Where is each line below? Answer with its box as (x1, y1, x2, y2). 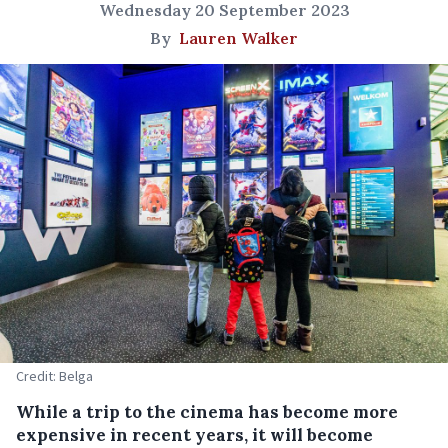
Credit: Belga (16, 366, 93, 385)
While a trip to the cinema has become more (16, 400, 398, 423)
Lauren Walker (179, 28, 298, 48)
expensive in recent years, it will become (16, 423, 373, 446)
